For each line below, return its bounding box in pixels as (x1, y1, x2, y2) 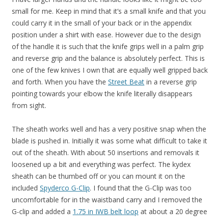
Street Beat (108, 77, 144, 87)
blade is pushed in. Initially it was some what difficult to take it (12, 136, 207, 146)
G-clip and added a (12, 207, 73, 217)
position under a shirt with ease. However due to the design (12, 30, 201, 40)
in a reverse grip (144, 77, 197, 87)
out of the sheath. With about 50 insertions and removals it (12, 148, 199, 158)
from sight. (12, 101, 46, 110)
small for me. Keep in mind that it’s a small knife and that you (12, 6, 206, 16)
